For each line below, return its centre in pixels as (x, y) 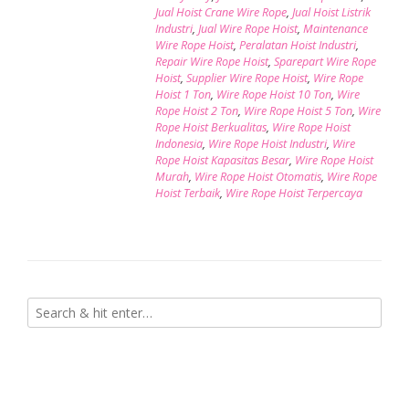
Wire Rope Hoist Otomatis (257, 176)
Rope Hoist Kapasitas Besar (222, 160)
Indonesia (178, 143)
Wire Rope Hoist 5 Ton (298, 110)
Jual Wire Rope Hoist (247, 28)
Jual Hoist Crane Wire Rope (220, 12)
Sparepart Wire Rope (325, 61)
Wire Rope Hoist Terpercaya (294, 193)
